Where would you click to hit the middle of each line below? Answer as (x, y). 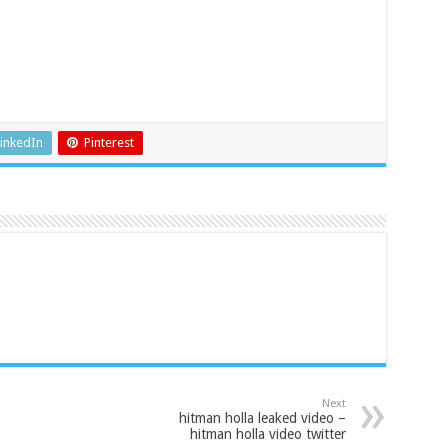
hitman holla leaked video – (262, 418)
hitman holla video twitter (267, 434)
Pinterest (108, 143)
